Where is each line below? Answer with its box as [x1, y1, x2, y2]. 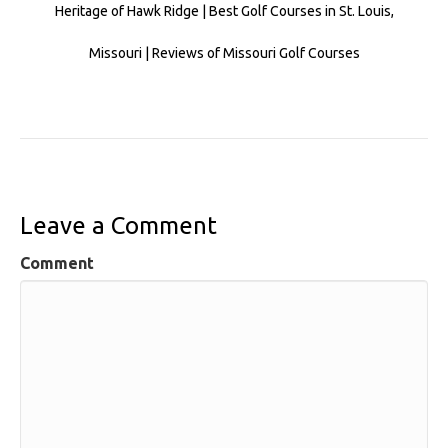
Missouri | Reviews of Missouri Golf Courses [88, 45, 360, 62]
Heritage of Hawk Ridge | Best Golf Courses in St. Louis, [54, 3, 394, 20]
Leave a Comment [20, 212, 217, 240]
